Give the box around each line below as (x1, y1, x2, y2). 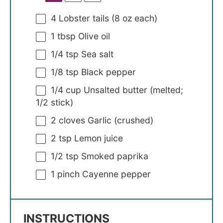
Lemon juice (72, 132, 123, 143)
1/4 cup (51, 84, 81, 95)
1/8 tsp (51, 66, 79, 77)
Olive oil (76, 31, 110, 42)
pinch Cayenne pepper (55, 168, 151, 179)
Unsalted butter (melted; (81, 84, 183, 95)
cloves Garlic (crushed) (56, 114, 153, 125)
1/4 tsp (51, 48, 79, 59)
